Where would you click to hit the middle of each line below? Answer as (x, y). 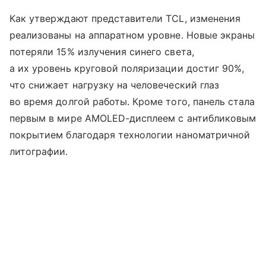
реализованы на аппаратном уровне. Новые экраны (132, 35)
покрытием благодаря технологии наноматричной (130, 134)
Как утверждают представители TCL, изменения (125, 18)
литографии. (39, 151)
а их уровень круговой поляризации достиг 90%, (127, 68)
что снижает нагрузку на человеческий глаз (114, 85)
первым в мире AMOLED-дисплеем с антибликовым (133, 118)
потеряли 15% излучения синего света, (102, 51)
